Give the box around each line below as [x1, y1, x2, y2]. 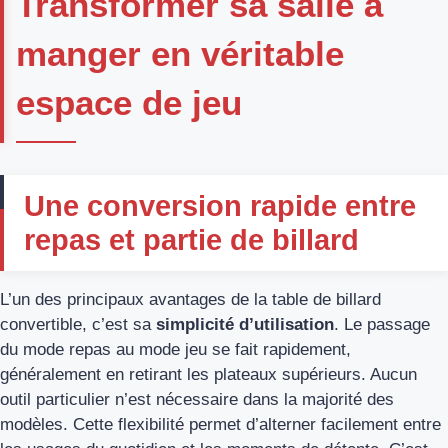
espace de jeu [16, 82, 242, 122]
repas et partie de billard [24, 223, 359, 256]
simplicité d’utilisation [151, 314, 334, 334]
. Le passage [334, 314, 430, 334]
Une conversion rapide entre [24, 189, 416, 222]
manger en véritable [16, 33, 344, 73]
